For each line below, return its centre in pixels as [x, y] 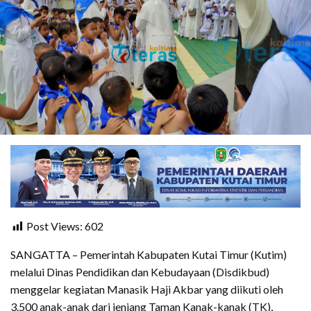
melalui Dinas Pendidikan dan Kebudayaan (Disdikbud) [140, 271]
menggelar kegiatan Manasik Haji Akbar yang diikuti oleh [147, 289]
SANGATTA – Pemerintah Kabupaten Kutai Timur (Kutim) [149, 254]
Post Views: [54, 226]
